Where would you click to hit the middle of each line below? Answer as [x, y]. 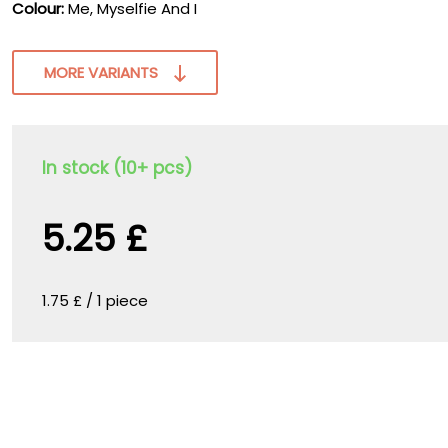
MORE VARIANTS [101, 72]
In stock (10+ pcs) [117, 168]
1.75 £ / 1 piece [95, 300]
